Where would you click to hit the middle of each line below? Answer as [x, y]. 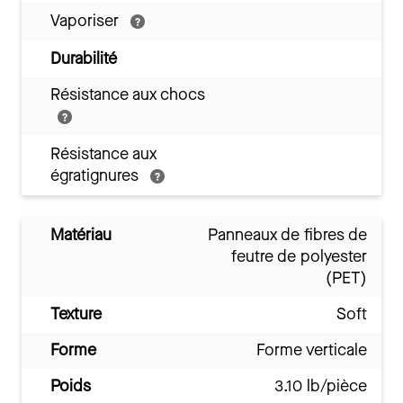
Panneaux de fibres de [287, 234]
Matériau [81, 234]
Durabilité [84, 58]
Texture [76, 313]
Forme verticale [312, 349]
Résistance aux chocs [128, 94]
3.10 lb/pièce [321, 385]
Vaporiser [87, 20]
